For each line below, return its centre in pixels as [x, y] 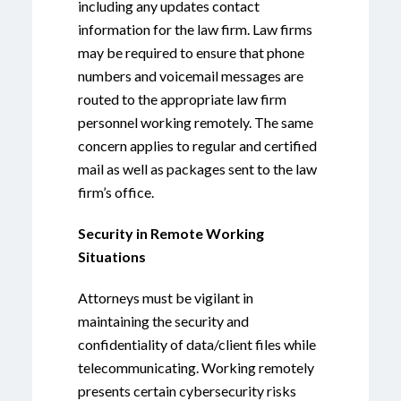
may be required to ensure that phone [191, 52]
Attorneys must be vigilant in [166, 298]
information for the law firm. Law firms [195, 29]
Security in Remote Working [171, 233]
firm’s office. [116, 192]
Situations [112, 256]
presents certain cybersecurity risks [187, 391]
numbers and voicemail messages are [191, 76]
